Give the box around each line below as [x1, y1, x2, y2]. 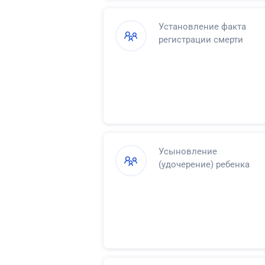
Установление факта [159, 21, 246, 32]
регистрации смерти [159, 34, 243, 45]
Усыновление [159, 146, 217, 157]
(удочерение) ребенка [159, 159, 250, 170]
